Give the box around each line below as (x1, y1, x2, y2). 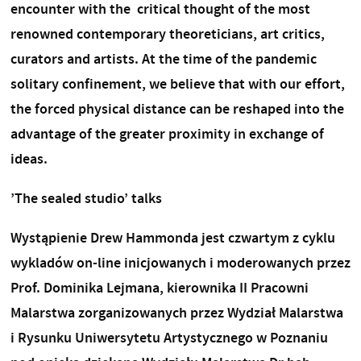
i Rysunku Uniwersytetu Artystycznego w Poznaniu (10, 327, 328, 347)
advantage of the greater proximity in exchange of (10, 123, 324, 143)
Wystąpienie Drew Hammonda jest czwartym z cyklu (10, 227, 335, 247)
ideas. (10, 148, 57, 168)
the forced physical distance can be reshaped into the (10, 98, 344, 118)
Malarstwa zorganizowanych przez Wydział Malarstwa (10, 302, 343, 322)
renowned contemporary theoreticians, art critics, (10, 23, 325, 44)
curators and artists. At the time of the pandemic (10, 48, 317, 68)
